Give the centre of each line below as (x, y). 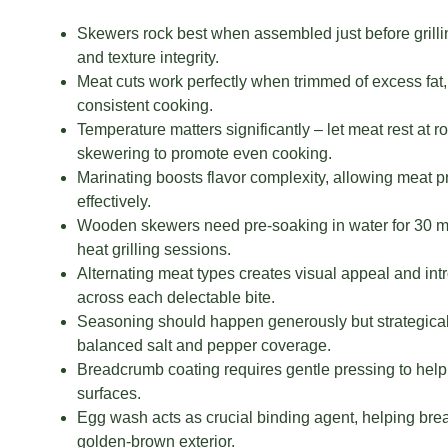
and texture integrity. (148, 57)
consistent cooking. (145, 105)
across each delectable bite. (176, 297)
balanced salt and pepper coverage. (204, 345)
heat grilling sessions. (154, 249)
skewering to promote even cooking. (204, 153)
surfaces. (109, 393)
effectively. (114, 201)
